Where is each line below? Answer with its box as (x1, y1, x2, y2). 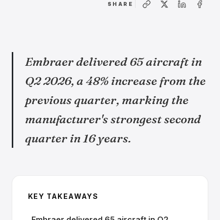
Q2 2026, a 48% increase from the (25, 74, 206, 88)
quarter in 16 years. (25, 131, 131, 145)
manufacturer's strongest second (25, 112, 201, 126)
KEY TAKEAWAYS (28, 192, 99, 200)
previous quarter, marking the (25, 93, 189, 107)
